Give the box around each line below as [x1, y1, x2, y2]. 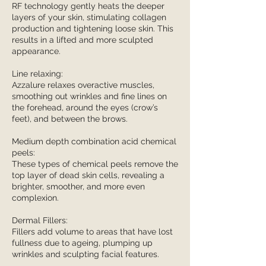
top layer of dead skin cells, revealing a [12, 170, 164, 180]
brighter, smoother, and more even [12, 182, 145, 191]
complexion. [12, 193, 59, 202]
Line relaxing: [12, 69, 63, 78]
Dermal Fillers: [12, 216, 68, 225]
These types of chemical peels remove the [12, 159, 178, 169]
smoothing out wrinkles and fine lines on [12, 91, 167, 101]
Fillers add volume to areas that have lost [12, 227, 173, 236]
